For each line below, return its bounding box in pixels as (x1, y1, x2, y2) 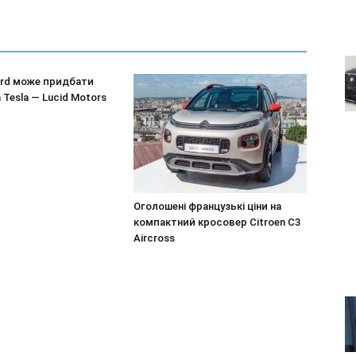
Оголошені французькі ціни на (133, 200, 281, 212)
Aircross (133, 232, 175, 244)
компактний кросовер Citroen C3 (133, 216, 300, 228)
